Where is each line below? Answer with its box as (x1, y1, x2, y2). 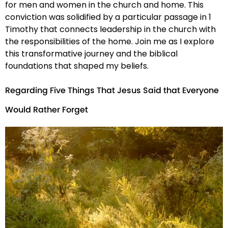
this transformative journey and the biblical (5, 48, 178, 60)
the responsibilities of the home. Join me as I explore (5, 36, 214, 48)
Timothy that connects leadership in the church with (5, 23, 216, 36)
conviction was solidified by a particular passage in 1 (5, 11, 211, 23)
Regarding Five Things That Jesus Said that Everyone (5, 84, 219, 98)
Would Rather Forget (5, 103, 88, 117)
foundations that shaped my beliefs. (5, 60, 149, 72)
